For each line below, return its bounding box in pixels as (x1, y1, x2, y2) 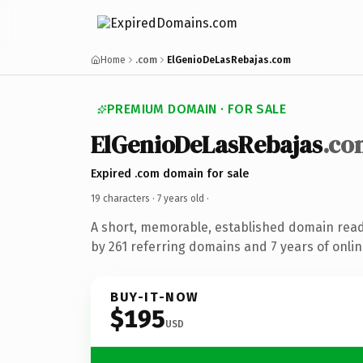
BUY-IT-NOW (110, 288, 199, 305)
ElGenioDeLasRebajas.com (167, 54, 291, 66)
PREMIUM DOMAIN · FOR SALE (107, 101, 286, 117)
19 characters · (91, 192, 157, 204)
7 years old (157, 192, 204, 204)
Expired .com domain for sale (91, 166, 249, 181)
